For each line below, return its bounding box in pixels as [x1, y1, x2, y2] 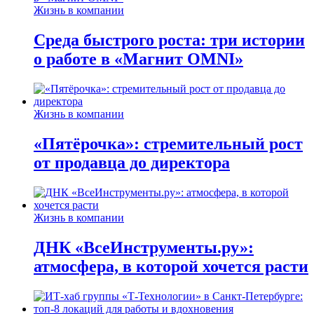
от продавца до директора [34, 153, 230, 172]
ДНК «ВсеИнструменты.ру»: [34, 238, 254, 257]
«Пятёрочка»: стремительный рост [34, 135, 303, 153]
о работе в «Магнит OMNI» [34, 50, 243, 69]
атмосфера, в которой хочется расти [34, 257, 308, 275]
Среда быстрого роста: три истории [34, 31, 305, 50]
